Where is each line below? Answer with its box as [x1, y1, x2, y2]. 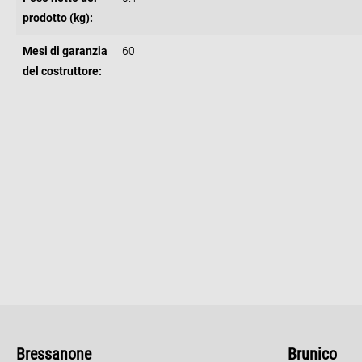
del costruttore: [23, 65, 102, 78]
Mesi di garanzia [23, 44, 107, 58]
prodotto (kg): [23, 11, 93, 25]
